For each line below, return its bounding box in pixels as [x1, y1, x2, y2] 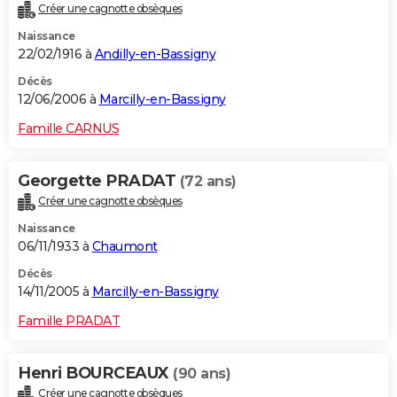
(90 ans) [173, 365, 230, 383]
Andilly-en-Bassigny [94, 46, 215, 63]
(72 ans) [179, 173, 237, 191]
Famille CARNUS [18, 121, 119, 137]
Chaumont [91, 238, 158, 255]
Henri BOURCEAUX [18, 363, 173, 384]
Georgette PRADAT [18, 171, 180, 191]
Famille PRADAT [18, 313, 120, 330]
